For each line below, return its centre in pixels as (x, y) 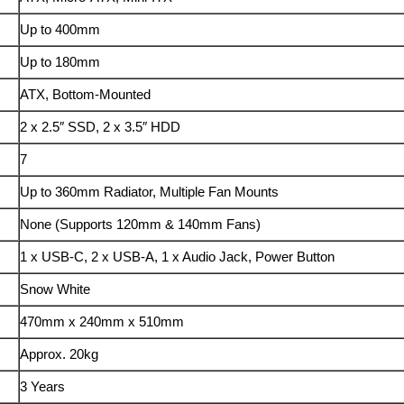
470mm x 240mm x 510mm (102, 322)
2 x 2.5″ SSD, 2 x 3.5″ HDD (101, 127)
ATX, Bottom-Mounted (86, 95)
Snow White (55, 289)
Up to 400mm (60, 30)
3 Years (43, 387)
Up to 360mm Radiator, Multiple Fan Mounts (150, 192)
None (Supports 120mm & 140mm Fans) (141, 225)
